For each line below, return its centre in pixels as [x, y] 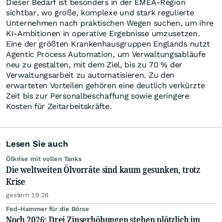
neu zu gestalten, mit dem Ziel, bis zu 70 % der [94, 65]
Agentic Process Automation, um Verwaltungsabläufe [106, 55]
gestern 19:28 [28, 195]
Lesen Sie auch [37, 144]
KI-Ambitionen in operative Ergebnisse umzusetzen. [103, 34]
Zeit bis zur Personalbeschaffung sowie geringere [98, 96]
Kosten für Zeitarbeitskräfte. [59, 107]
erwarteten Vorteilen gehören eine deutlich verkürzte [106, 86]
